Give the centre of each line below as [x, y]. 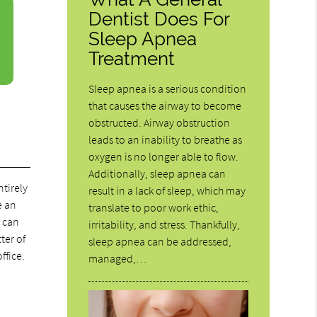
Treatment [132, 59]
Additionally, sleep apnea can [157, 174]
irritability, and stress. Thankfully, [165, 225]
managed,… [118, 259]
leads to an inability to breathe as [166, 140]
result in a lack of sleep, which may [167, 191]
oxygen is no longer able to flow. [164, 157]
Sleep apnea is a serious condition [168, 89]
